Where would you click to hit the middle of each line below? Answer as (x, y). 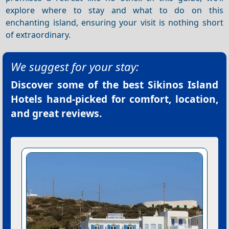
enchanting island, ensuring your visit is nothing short (114, 22)
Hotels (27, 99)
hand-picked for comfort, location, (130, 99)
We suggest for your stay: (75, 67)
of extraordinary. (38, 35)
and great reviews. (56, 113)
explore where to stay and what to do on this (114, 10)
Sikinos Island (183, 85)
